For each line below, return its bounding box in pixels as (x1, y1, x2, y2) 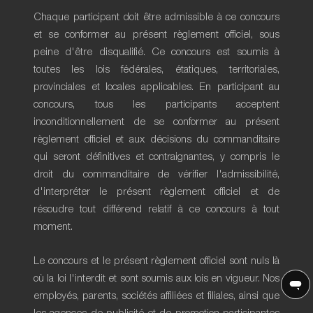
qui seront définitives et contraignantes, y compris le (34, 152, 279, 162)
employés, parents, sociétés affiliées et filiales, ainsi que (34, 291, 279, 301)
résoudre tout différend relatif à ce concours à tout (34, 204, 279, 214)
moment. (34, 221, 73, 232)
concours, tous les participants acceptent (34, 99, 279, 110)
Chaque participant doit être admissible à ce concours (34, 12, 279, 22)
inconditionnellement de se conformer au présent (34, 117, 279, 127)
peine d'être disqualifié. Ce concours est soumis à (34, 47, 279, 57)
